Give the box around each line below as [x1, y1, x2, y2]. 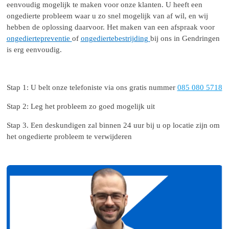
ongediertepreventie [6, 34, 72, 43]
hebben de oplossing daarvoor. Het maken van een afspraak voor [6, 23, 215, 32]
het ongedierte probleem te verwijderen [6, 132, 132, 141]
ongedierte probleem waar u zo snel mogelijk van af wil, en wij [6, 12, 208, 20]
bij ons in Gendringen [150, 34, 220, 43]
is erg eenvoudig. [6, 45, 64, 54]
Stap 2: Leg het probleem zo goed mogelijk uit [6, 102, 157, 111]
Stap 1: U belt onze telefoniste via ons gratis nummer [6, 83, 177, 92]
